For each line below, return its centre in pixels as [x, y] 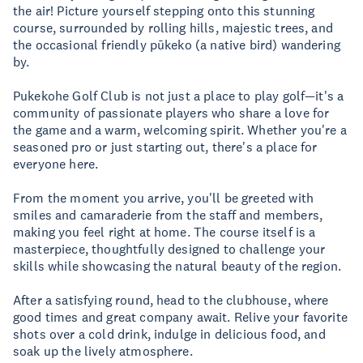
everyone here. [56, 164]
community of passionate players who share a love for [171, 113]
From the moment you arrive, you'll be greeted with [164, 198]
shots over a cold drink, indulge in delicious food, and [169, 334]
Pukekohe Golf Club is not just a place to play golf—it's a [179, 96]
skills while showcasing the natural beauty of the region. [177, 266]
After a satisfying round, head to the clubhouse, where [171, 300]
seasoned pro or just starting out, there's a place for [165, 147]
